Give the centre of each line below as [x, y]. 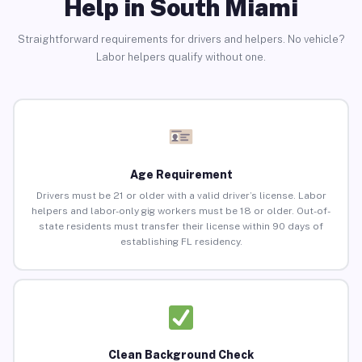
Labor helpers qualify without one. [181, 57]
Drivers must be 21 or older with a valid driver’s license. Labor [181, 196]
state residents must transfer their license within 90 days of [181, 227]
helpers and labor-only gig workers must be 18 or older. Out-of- [181, 211]
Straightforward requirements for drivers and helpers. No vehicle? [181, 39]
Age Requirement [181, 175]
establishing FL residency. [181, 242]
